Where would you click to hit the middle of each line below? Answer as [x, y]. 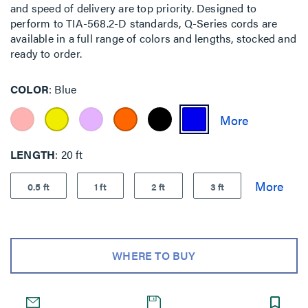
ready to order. [46, 53]
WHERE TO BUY [154, 255]
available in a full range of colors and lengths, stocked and [154, 38]
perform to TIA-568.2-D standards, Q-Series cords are [144, 23]
